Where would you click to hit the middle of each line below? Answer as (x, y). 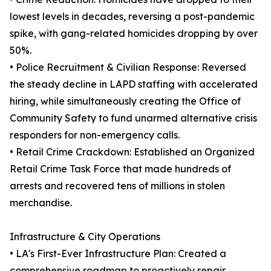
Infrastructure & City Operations (85, 237)
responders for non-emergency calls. (95, 135)
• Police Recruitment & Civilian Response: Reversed (128, 67)
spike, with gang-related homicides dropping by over (134, 33)
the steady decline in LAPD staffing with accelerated (134, 84)
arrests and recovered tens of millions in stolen (117, 186)
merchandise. (41, 203)
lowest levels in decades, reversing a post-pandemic (132, 16)
